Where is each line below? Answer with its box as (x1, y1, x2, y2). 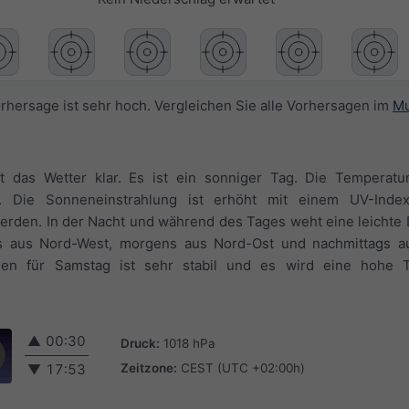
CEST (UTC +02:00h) (181, 360, 305, 375)
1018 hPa (163, 335, 215, 351)
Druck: (121, 335, 160, 351)
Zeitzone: (121, 360, 177, 375)
